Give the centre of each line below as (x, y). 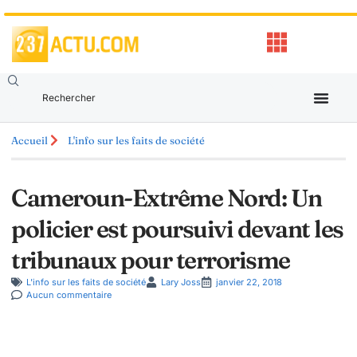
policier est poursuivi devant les (177, 229)
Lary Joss (181, 282)
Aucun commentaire (69, 295)
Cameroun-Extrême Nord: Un (167, 198)
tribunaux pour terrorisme (151, 260)
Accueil (29, 140)
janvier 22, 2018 (249, 282)
